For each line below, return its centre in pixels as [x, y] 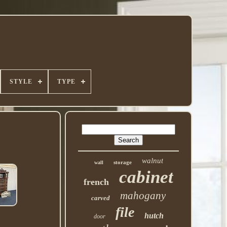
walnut [152, 161]
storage [122, 162]
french [97, 182]
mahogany [143, 196]
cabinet [146, 177]
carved [101, 198]
